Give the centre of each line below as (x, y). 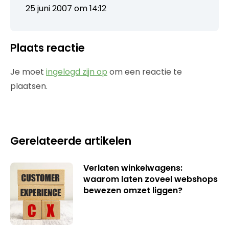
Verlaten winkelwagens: (133, 168)
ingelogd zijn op (77, 72)
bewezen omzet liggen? (133, 190)
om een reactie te (145, 72)
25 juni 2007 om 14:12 (66, 8)
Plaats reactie (48, 48)
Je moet (28, 72)
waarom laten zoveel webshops (150, 179)
